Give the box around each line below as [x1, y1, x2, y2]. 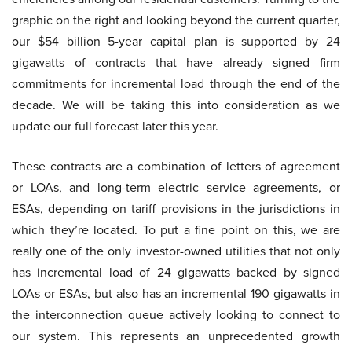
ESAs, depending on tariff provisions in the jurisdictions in [12, 200, 340, 218]
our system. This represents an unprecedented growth [12, 327, 340, 346]
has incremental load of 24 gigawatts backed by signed [12, 263, 340, 282]
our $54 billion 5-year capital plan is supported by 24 [12, 32, 340, 51]
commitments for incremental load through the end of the [12, 75, 340, 93]
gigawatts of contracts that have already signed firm [12, 53, 340, 72]
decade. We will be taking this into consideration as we [12, 96, 340, 115]
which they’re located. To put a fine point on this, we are [12, 221, 340, 240]
